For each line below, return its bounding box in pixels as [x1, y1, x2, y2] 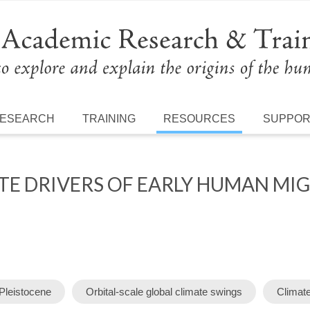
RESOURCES [163, 112, 236, 125]
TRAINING [82, 112, 136, 125]
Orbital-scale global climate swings [85, 285, 242, 298]
